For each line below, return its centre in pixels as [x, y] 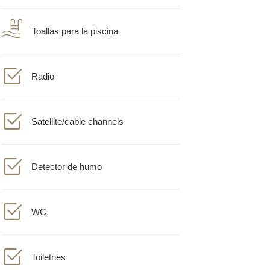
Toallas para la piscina [75, 23]
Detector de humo [66, 158]
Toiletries [48, 249]
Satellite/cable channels [77, 113]
